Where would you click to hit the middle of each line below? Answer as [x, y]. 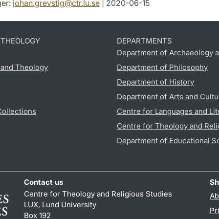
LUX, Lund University [60, 204]
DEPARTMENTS [144, 41]
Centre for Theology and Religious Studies [98, 194]
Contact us [44, 182]
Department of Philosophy [162, 67]
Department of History [155, 82]
